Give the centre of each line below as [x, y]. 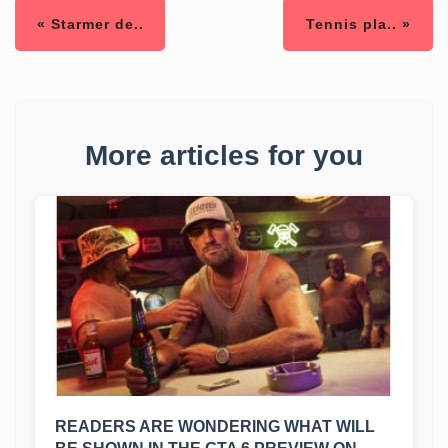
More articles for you [224, 156]
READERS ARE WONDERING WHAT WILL [215, 427]
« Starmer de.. [90, 24]
